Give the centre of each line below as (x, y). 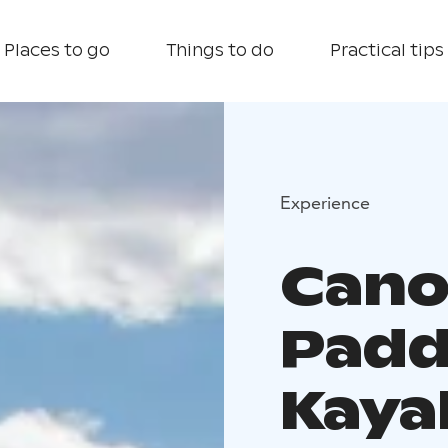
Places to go (57, 50)
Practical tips (387, 50)
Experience (325, 202)
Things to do (220, 50)
